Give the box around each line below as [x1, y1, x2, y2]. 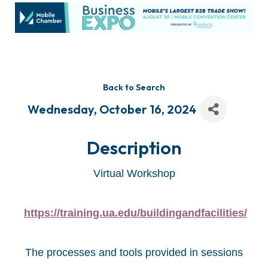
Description [87, 136, 181, 160]
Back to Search [103, 82, 165, 93]
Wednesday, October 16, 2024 [28, 101, 197, 117]
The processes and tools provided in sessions [25, 246, 243, 259]
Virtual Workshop [93, 167, 175, 180]
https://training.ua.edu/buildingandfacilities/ [24, 207, 247, 220]
